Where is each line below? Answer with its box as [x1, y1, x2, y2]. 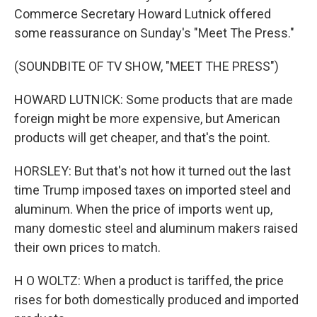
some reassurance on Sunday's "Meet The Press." [14, 25, 294, 40]
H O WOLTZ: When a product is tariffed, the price [14, 273, 284, 288]
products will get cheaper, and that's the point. [14, 130, 270, 145]
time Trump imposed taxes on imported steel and [14, 183, 291, 197]
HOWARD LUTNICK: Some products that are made [14, 92, 293, 107]
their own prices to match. [14, 240, 161, 255]
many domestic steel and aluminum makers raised [14, 221, 298, 236]
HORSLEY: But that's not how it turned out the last [14, 163, 291, 178]
